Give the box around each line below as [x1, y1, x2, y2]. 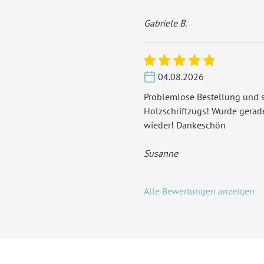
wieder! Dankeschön [143, 119, 226, 131]
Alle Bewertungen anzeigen [143, 185, 255, 197]
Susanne [143, 147, 178, 159]
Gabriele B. [143, 17, 187, 29]
